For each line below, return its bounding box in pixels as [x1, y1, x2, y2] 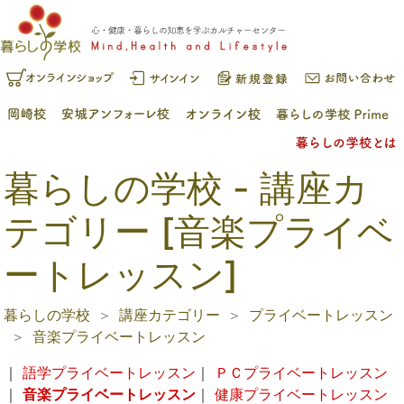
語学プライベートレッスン [23, 363, 196, 381]
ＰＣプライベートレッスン [215, 363, 388, 381]
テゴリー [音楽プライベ [4, 208, 394, 253]
